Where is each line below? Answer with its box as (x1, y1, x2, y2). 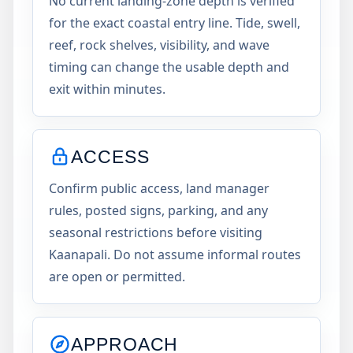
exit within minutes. (49, 80, 165, 98)
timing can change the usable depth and (49, 58, 289, 76)
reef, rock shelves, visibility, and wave (49, 36, 269, 54)
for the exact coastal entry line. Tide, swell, (49, 14, 300, 32)
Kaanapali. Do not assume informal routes (49, 246, 301, 263)
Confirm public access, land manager (49, 180, 269, 197)
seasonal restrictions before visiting (49, 224, 262, 241)
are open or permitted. (49, 268, 185, 285)
